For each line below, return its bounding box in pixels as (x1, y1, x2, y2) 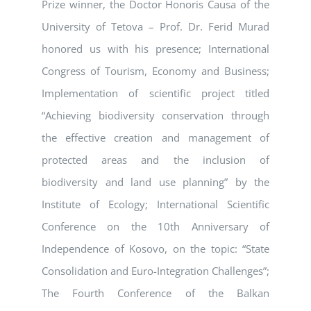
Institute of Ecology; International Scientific (42, 197, 269, 212)
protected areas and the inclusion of (42, 153, 269, 167)
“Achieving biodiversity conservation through (42, 108, 269, 123)
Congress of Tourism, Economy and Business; (42, 64, 269, 78)
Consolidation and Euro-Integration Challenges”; (42, 264, 269, 278)
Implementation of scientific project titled (42, 86, 269, 101)
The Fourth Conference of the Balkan (42, 286, 269, 301)
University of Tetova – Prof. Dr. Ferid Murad (42, 19, 269, 34)
